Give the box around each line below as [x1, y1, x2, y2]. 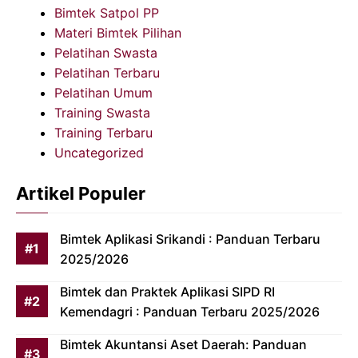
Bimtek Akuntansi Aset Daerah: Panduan [60, 336, 307, 353]
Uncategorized [54, 145, 144, 161]
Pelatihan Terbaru [54, 65, 160, 82]
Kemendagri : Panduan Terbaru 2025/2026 [60, 304, 320, 320]
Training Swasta [54, 105, 150, 121]
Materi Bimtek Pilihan [54, 25, 181, 42]
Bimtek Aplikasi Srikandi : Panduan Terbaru [60, 231, 320, 248]
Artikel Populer [16, 183, 145, 205]
